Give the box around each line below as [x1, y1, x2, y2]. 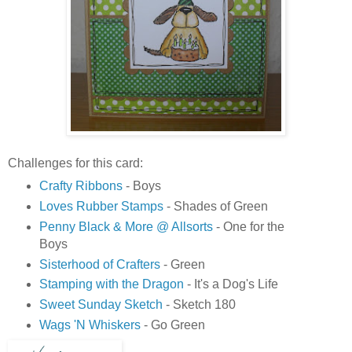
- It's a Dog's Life [183, 277, 278, 291]
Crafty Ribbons [38, 178, 123, 192]
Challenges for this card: [8, 156, 143, 170]
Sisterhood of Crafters [38, 257, 160, 271]
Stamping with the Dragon [38, 277, 184, 291]
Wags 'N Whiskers [38, 318, 141, 332]
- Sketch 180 [162, 298, 236, 312]
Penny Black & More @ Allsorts [38, 219, 213, 233]
